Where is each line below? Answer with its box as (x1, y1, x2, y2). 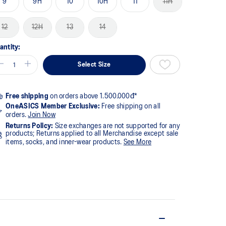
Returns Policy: (6, 122, 53, 130)
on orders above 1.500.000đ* (48, 92, 138, 100)
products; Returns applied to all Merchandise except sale (6, 130, 179, 137)
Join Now (28, 111, 55, 119)
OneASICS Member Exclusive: (6, 102, 100, 110)
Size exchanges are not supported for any (53, 122, 180, 130)
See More (123, 138, 152, 146)
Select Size (78, 61, 111, 68)
